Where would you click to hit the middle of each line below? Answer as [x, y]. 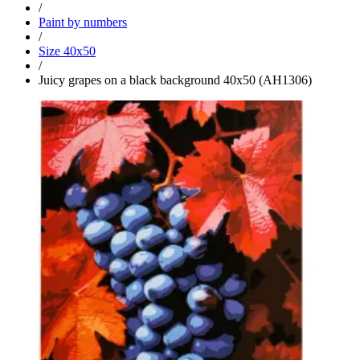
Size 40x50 [67, 51]
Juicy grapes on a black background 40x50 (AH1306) [175, 80]
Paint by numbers [83, 22]
